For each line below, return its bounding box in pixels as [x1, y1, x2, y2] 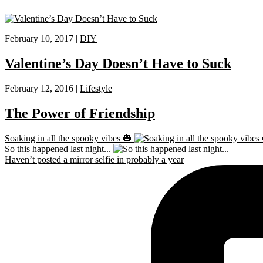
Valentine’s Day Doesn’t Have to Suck [5, 55, 231, 71]
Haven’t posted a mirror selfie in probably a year [5, 154, 184, 164]
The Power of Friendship [5, 105, 155, 121]
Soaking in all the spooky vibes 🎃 [5, 133, 132, 143]
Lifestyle [80, 83, 112, 93]
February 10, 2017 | [5, 33, 80, 43]
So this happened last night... [5, 143, 111, 154]
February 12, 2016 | [5, 83, 80, 93]
